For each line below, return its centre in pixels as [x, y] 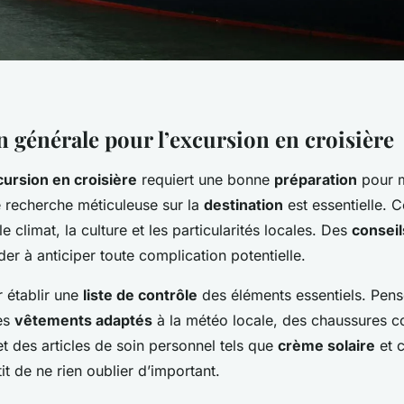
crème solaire [326, 346]
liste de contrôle [140, 295]
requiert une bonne [206, 180]
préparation [316, 180]
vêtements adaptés [83, 321]
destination [243, 205]
